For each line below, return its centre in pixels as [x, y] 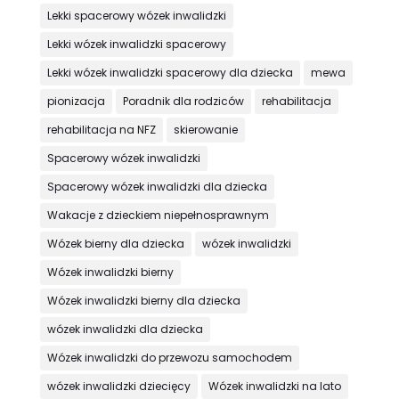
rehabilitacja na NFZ [101, 130]
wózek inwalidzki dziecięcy [118, 387]
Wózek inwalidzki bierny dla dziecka [143, 301]
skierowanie [205, 130]
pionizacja [76, 102]
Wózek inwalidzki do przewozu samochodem [169, 358]
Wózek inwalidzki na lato [274, 387]
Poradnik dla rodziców [183, 102]
